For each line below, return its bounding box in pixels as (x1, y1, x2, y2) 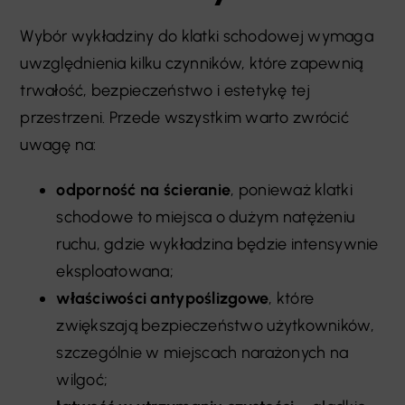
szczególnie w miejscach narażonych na (56, 342, 349, 363)
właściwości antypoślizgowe (56, 287, 269, 308)
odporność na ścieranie (56, 179, 231, 200)
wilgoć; (56, 369, 108, 390)
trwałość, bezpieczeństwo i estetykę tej (20, 80, 310, 100)
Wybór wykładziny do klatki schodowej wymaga (20, 25, 373, 46)
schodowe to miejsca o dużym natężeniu (56, 206, 355, 227)
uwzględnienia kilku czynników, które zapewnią (20, 52, 363, 73)
